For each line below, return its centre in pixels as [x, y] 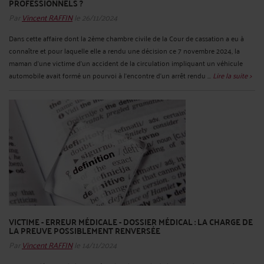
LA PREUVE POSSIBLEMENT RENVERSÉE [85, 230]
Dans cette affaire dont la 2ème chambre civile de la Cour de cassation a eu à [126, 38]
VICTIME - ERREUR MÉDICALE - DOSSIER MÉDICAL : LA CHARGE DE [131, 221]
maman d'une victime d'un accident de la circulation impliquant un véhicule [126, 62]
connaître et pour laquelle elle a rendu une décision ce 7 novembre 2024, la [124, 50]
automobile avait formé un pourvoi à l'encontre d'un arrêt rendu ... [111, 75]
